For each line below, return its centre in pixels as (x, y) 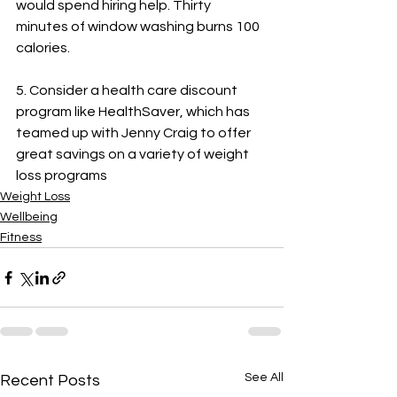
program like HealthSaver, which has (134, 112)
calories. (43, 48)
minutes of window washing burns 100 (139, 27)
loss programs (62, 175)
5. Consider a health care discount (128, 90)
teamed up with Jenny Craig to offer (135, 133)
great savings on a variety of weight (134, 154)
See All (264, 378)
